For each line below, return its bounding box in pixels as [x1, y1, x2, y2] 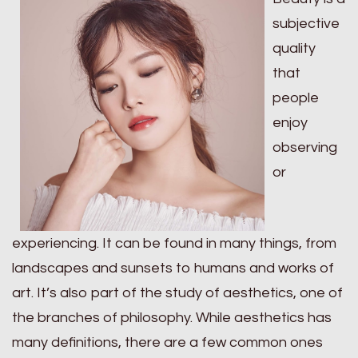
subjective [272, 16, 340, 31]
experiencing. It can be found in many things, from [12, 236, 336, 251]
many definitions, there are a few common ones [12, 335, 323, 350]
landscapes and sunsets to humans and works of [12, 261, 334, 276]
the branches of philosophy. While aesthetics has [12, 310, 332, 325]
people [272, 90, 319, 105]
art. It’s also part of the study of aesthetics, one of [12, 285, 343, 300]
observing [272, 140, 337, 155]
